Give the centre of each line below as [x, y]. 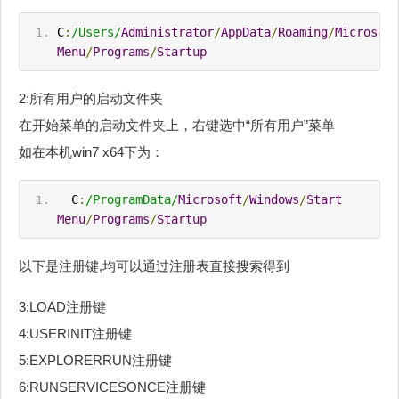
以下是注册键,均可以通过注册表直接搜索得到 [154, 266]
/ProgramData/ [131, 200]
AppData [245, 33]
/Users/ [96, 33]
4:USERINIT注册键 [75, 334]
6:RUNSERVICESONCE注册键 [112, 387]
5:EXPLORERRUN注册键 [95, 361]
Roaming [302, 33]
